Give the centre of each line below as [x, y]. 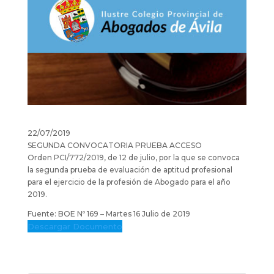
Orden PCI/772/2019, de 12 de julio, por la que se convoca [133, 157]
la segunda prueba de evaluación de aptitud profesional [130, 169]
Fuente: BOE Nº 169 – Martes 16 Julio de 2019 [109, 213]
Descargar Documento [75, 226]
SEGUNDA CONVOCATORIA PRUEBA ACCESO [114, 145]
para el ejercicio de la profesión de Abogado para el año [129, 182]
